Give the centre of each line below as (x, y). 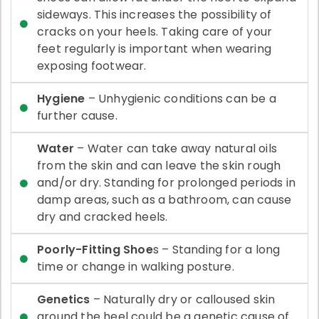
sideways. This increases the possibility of (155, 14)
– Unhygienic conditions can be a (181, 98)
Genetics (64, 299)
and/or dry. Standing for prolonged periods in (167, 182)
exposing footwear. (92, 66)
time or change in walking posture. (136, 266)
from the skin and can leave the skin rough (159, 165)
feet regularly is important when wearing (155, 48)
